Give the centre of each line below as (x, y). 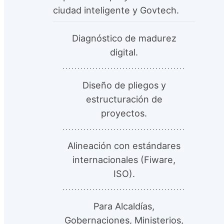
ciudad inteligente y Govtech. (116, 10)
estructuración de (124, 99)
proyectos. (124, 113)
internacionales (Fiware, (124, 159)
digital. (124, 52)
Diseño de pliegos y (124, 85)
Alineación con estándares (124, 145)
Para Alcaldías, (124, 206)
